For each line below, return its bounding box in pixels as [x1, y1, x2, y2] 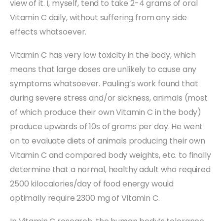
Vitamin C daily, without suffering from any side [10, 11, 187, 23]
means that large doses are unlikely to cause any [10, 63, 197, 75]
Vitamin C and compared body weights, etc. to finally [10, 149, 211, 161]
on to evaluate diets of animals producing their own [10, 135, 205, 147]
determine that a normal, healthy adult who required [10, 163, 211, 175]
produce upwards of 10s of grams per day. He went [10, 120, 203, 132]
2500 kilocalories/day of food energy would [10, 178, 174, 189]
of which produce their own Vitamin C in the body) [10, 106, 202, 118]
